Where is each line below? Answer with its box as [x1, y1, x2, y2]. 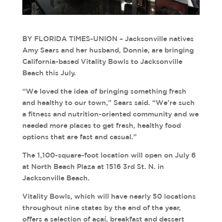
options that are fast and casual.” [22, 133, 137, 141]
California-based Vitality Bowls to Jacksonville [22, 57, 182, 66]
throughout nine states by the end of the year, [22, 204, 181, 212]
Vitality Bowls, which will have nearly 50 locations [22, 192, 196, 201]
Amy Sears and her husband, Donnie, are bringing [22, 46, 194, 55]
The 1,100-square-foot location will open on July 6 [22, 151, 196, 160]
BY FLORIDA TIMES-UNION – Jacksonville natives [22, 35, 194, 43]
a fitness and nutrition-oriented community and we [22, 110, 199, 118]
